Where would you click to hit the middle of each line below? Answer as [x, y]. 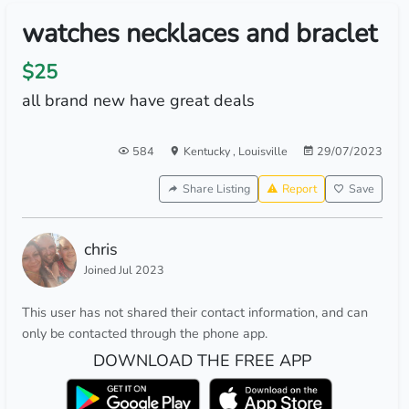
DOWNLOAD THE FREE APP [202, 361]
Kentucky [208, 151]
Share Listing [216, 189]
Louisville [262, 151]
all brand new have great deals [138, 100]
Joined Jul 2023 [124, 270]
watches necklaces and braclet [199, 33]
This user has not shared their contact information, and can [194, 312]
